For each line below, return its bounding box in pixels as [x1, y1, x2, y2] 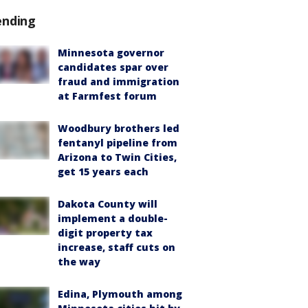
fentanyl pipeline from [58, 136, 177, 149]
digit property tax [58, 226, 153, 239]
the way [58, 255, 100, 268]
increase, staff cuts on [58, 241, 175, 254]
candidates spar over [58, 60, 168, 74]
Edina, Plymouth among [58, 287, 182, 300]
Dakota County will [58, 197, 157, 210]
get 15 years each [58, 165, 148, 178]
